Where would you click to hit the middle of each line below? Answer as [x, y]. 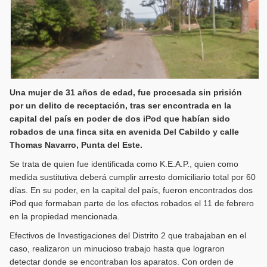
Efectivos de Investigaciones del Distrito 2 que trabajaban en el [128, 236]
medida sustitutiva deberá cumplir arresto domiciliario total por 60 [132, 177]
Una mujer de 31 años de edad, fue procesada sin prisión [125, 93]
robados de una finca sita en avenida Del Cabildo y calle [124, 132]
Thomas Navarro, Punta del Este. [76, 145]
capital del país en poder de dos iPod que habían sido [119, 119]
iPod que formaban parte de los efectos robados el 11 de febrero [131, 204]
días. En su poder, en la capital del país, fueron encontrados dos [131, 190]
